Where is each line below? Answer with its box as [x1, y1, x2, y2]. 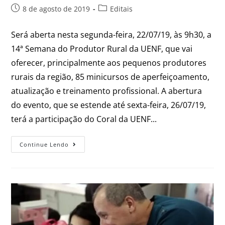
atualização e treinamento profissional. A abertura [11, 85, 202, 96]
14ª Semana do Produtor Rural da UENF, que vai [11, 43, 193, 54]
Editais [110, 4, 133, 14]
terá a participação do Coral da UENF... [11, 113, 157, 125]
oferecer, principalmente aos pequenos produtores [11, 57, 207, 68]
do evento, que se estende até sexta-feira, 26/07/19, [11, 99, 206, 110]
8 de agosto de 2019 [23, 4, 90, 14]
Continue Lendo [20, 140, 69, 148]
